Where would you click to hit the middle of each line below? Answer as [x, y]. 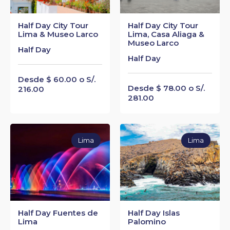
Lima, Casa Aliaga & [166, 34]
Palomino [147, 221]
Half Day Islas [154, 213]
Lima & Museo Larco [58, 34]
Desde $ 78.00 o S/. [166, 88]
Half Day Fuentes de [58, 213]
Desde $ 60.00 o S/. [57, 79]
